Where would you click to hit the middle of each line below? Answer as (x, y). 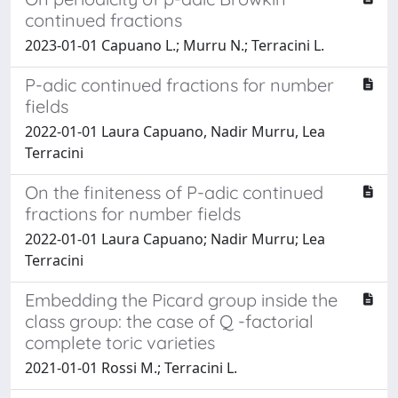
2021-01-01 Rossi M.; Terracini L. (131, 368)
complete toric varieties (120, 342)
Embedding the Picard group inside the (181, 300)
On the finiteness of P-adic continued (174, 192)
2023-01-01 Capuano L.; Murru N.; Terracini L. (175, 45)
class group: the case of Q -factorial (169, 321)
